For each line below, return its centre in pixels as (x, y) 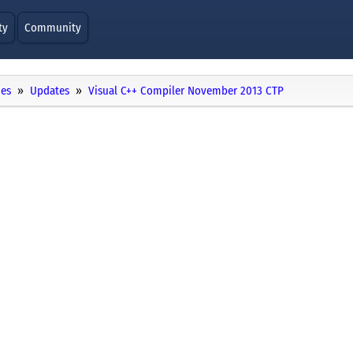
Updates (50, 91)
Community (53, 28)
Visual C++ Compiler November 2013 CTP (186, 91)
